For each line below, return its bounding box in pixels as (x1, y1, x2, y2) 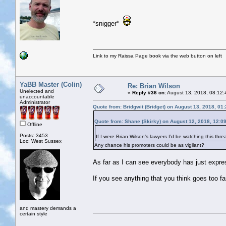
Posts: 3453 (20, 132, 48, 138)
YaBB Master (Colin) (20, 80, 82, 88)
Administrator (20, 99, 50, 105)
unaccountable (20, 93, 54, 99)
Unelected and (20, 88, 54, 94)
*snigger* (93, 19, 123, 27)
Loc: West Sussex (20, 138, 62, 144)
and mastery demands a (20, 205, 76, 211)
